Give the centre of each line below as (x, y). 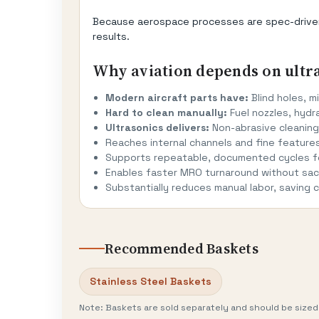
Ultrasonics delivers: (157, 127)
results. (111, 36)
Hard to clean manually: (166, 112)
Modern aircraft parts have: (177, 97)
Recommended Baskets (182, 249)
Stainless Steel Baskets (151, 281)
